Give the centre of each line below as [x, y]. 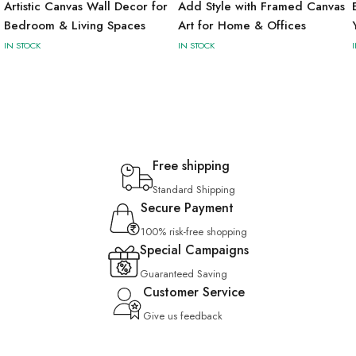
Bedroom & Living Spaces [75, 26]
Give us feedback [183, 316]
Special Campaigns [194, 250]
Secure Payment [187, 208]
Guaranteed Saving [183, 274]
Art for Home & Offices [242, 26]
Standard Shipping [194, 190]
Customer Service [194, 292]
